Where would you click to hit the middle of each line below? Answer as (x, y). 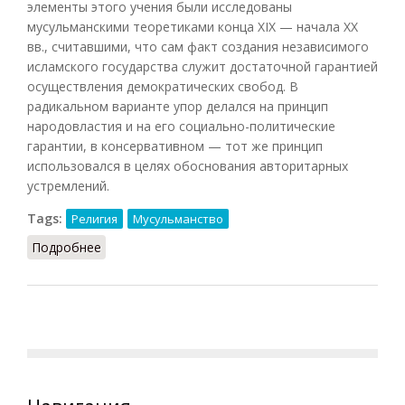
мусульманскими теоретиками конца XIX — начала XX (193, 26)
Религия (94, 218)
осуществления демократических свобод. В (163, 86)
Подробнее (66, 247)
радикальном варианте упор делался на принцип (178, 106)
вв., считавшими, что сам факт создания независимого (198, 46)
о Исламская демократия (179, 247)
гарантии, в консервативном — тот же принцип (175, 146)
